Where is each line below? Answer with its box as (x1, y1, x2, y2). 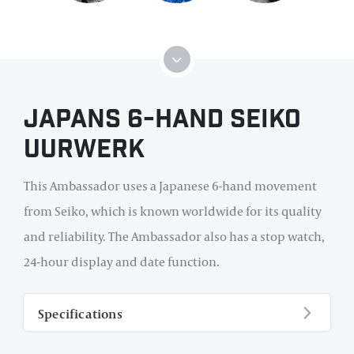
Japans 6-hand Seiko (24, 103, 301, 141)
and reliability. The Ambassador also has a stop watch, (24, 228, 325, 246)
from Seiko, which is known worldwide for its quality (24, 202, 322, 220)
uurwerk (24, 133, 145, 171)
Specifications (38, 305, 122, 323)
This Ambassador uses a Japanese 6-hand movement (24, 177, 317, 195)
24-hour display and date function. (24, 253, 220, 271)
